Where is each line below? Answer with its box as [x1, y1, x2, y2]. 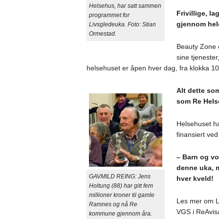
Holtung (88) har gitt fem [88, 182, 153, 189]
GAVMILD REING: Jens [88, 173, 151, 180]
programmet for [88, 11, 130, 19]
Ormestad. [88, 30, 116, 37]
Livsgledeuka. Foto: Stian [88, 21, 156, 28]
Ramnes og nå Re [88, 200, 137, 208]
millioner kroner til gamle [88, 191, 154, 198]
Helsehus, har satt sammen [88, 2, 161, 9]
